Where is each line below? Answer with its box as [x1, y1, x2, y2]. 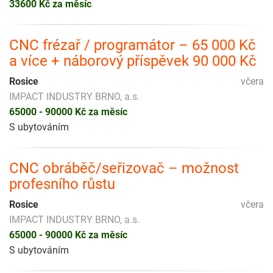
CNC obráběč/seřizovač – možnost [9, 160, 239, 177]
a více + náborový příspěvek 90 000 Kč [9, 52, 257, 70]
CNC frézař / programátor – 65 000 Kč [9, 37, 256, 54]
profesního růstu [9, 175, 115, 193]
